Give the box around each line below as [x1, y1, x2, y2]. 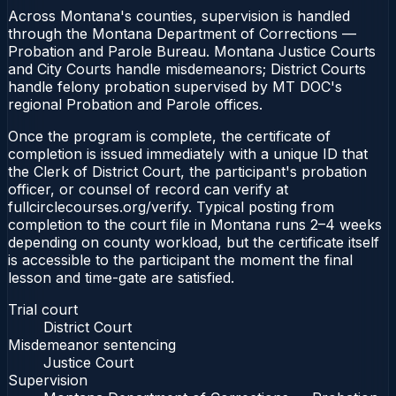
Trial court [8, 300, 78, 318]
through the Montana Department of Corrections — [8, 24, 356, 42]
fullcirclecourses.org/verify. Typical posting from [8, 197, 334, 216]
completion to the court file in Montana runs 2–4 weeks [8, 215, 382, 233]
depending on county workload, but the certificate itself [8, 232, 379, 251]
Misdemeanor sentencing [8, 335, 176, 354]
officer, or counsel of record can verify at [8, 179, 288, 198]
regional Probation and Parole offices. [8, 95, 263, 113]
